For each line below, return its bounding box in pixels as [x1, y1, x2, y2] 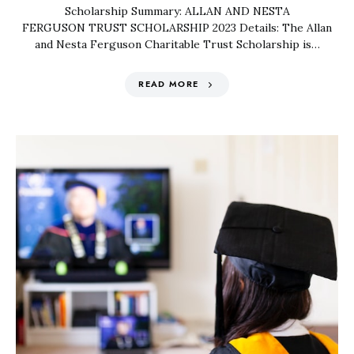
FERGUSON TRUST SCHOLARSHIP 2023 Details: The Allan [22, 21, 332, 35]
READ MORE [138, 78, 199, 90]
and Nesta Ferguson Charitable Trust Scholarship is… [34, 37, 320, 51]
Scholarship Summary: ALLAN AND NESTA [64, 4, 290, 18]
